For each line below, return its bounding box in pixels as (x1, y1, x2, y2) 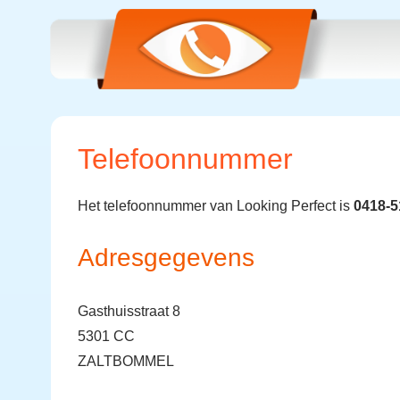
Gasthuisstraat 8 (78, 304, 180, 319)
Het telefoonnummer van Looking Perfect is (78, 198, 354, 213)
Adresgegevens (78, 244, 254, 271)
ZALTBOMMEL (78, 354, 174, 369)
